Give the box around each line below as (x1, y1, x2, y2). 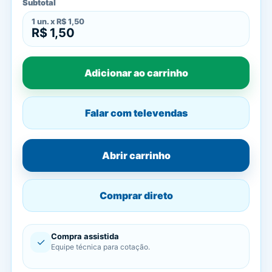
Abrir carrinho (101, 149, 171, 161)
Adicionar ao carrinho (84, 67, 188, 79)
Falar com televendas (84, 107, 188, 119)
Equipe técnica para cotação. (51, 242, 150, 251)
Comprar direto (99, 189, 173, 202)
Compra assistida (51, 231, 119, 241)
